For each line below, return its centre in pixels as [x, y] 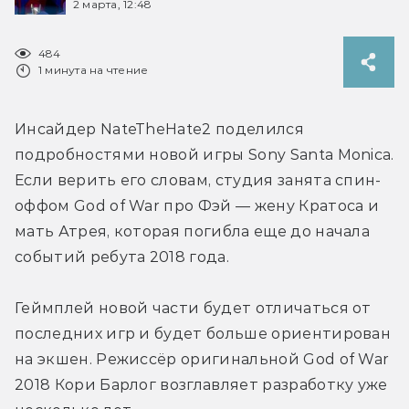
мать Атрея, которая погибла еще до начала [193, 231]
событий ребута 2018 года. [122, 257]
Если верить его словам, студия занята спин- [198, 180]
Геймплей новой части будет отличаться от [193, 308]
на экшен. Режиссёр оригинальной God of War [202, 359]
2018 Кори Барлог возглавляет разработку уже [201, 384]
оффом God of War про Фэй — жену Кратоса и [197, 205]
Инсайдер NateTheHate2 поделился [159, 129]
